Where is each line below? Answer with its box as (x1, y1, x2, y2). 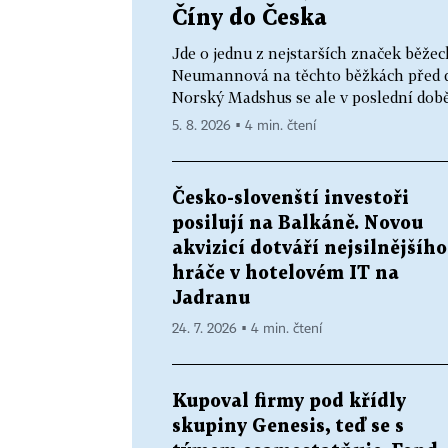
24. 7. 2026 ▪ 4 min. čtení (172, 321, 322, 336)
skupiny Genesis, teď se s (172, 417, 404, 435)
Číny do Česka (172, 7, 327, 29)
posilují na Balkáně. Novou (172, 214, 423, 232)
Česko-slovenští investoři (172, 189, 409, 207)
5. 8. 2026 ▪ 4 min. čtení (172, 118, 316, 133)
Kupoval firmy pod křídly (172, 392, 406, 410)
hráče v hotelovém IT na (172, 264, 399, 282)
